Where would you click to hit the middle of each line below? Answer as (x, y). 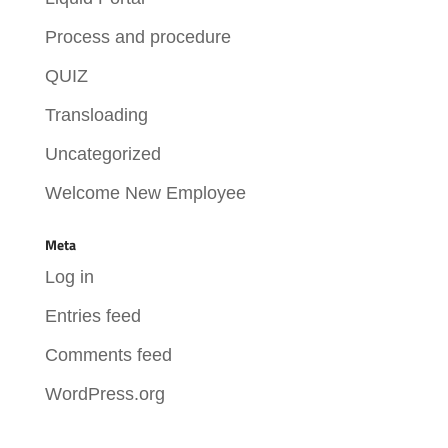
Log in (69, 276)
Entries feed (92, 315)
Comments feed (108, 354)
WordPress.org (104, 393)
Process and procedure (137, 36)
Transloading (96, 114)
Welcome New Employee (145, 192)
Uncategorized (102, 153)
